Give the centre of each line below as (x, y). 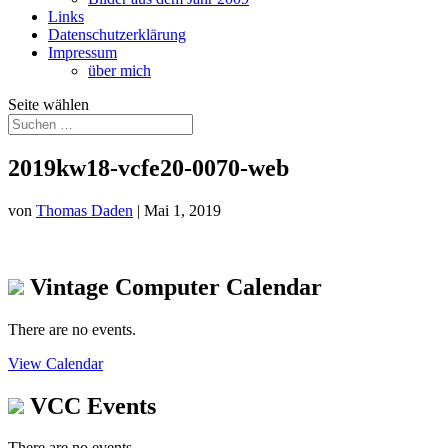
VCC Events (90, 405)
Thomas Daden (84, 210)
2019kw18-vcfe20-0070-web (148, 167)
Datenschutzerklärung (117, 34)
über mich (119, 70)
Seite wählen (48, 104)
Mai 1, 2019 (182, 210)
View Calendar (55, 363)
